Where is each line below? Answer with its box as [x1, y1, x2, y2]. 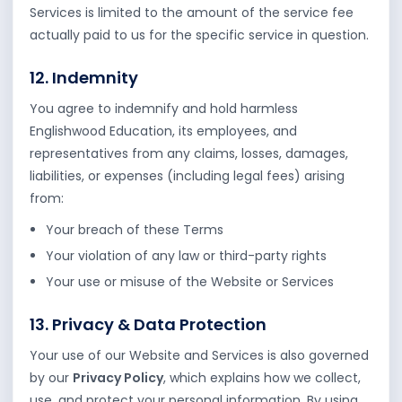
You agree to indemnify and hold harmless [30, 100, 298, 118]
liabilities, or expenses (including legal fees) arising [30, 167, 345, 185]
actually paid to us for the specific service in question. [30, 26, 369, 44]
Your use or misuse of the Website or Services [46, 273, 334, 291]
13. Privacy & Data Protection [30, 313, 267, 336]
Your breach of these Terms [46, 221, 223, 239]
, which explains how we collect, [163, 369, 361, 387]
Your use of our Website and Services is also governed [30, 346, 369, 364]
